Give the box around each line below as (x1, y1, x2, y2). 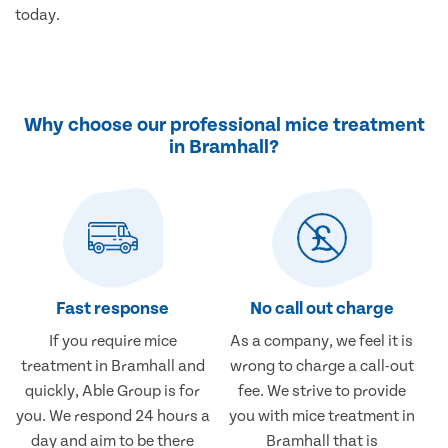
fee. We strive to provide (237, 382, 406, 401)
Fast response (56, 298, 170, 320)
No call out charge (249, 298, 394, 320)
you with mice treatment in (228, 407, 415, 426)
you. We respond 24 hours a (15, 407, 210, 426)
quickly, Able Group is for (25, 382, 201, 401)
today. (15, 6, 60, 25)
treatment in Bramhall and (20, 357, 205, 376)
